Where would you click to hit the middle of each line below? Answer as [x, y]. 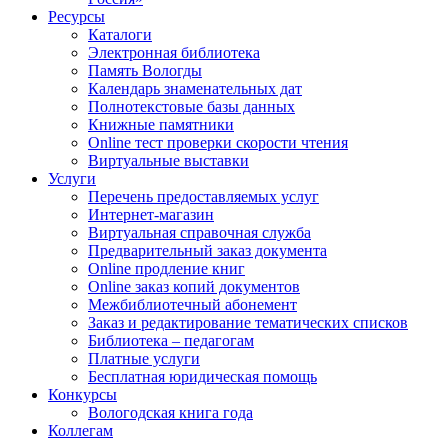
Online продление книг [166, 268]
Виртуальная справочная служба [199, 232]
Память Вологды [145, 70]
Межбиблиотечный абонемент [192, 304]
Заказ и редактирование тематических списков [248, 322]
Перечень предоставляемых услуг [203, 196]
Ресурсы [76, 16]
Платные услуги [144, 358]
